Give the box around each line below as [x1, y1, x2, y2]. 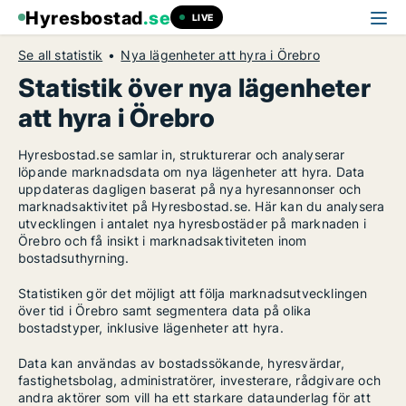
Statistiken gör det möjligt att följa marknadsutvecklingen [18, 285, 368, 301]
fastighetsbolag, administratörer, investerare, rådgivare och [18, 372, 382, 388]
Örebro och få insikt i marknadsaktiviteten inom [18, 233, 307, 248]
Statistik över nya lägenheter [18, 72, 371, 103]
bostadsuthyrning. [18, 250, 130, 266]
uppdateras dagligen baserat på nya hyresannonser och [18, 181, 362, 197]
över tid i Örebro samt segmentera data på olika [18, 303, 312, 318]
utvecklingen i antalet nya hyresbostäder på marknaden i [18, 216, 367, 231]
